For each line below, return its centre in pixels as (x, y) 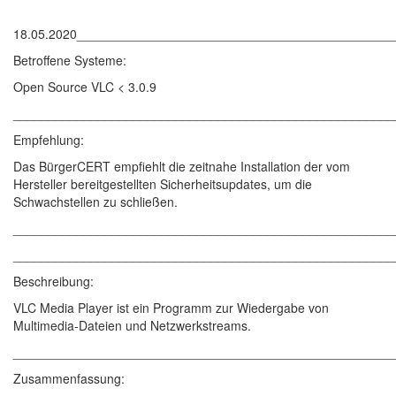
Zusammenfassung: (69, 378)
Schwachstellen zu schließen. (95, 202)
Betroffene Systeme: (70, 60)
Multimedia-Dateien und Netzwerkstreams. (132, 325)
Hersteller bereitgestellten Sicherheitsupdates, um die (163, 184)
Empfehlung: (49, 140)
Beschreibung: (53, 281)
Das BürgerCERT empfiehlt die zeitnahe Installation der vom (182, 166)
